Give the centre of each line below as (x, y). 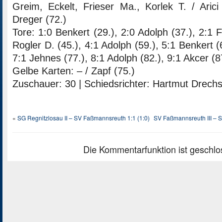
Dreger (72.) (39, 19)
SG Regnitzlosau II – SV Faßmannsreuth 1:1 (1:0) (83, 118)
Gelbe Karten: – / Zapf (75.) (74, 71)
